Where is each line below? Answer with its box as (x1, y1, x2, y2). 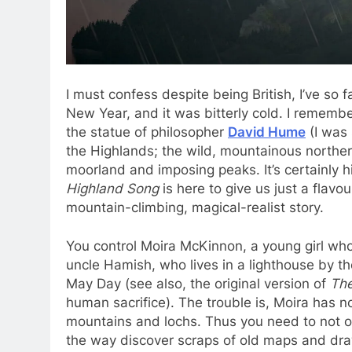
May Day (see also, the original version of (66, 276, 330, 292)
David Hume (228, 123, 306, 140)
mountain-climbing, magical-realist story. (66, 199, 324, 215)
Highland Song (66, 180, 159, 196)
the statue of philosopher (66, 123, 228, 140)
